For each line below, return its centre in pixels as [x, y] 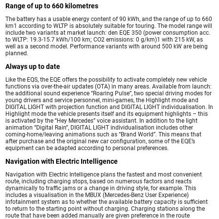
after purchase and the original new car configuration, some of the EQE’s [100, 141]
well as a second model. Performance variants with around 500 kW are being [107, 46]
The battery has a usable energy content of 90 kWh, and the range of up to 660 [109, 19]
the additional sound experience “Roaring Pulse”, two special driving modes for [109, 93]
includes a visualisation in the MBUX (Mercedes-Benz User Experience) [97, 195]
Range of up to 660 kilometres [52, 6]
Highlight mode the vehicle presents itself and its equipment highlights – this [107, 114]
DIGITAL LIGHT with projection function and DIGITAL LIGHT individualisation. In [109, 107]
